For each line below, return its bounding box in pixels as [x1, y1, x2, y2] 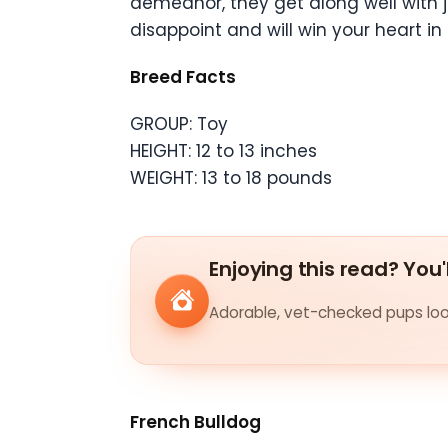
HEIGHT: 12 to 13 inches [130, 139, 317, 164]
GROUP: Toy [130, 112, 228, 137]
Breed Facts [130, 65, 236, 90]
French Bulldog [130, 410, 261, 435]
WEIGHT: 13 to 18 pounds [130, 166, 332, 191]
